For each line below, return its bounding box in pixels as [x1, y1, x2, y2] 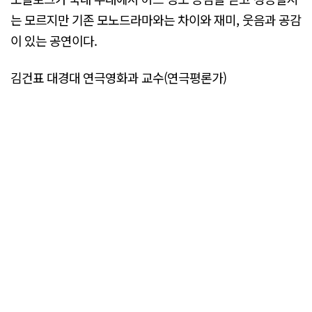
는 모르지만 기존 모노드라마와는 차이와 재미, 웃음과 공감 [10, 10, 301, 29]
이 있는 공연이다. [10, 31, 97, 50]
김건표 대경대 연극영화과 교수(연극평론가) [10, 68, 227, 87]
